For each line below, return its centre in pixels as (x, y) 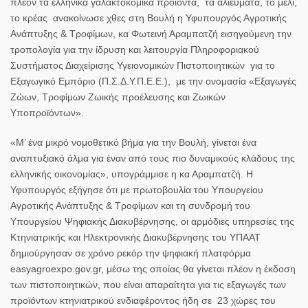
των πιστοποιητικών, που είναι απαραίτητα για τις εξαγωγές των (148, 284)
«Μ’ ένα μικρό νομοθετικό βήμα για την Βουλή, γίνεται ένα (133, 142)
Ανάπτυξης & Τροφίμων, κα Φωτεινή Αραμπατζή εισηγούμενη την (151, 33)
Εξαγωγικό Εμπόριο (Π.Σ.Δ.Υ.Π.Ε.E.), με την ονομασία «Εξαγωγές (153, 81)
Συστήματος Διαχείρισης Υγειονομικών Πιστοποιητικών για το (143, 65)
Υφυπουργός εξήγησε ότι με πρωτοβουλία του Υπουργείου (137, 189)
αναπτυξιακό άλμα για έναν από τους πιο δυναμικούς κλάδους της (153, 158)
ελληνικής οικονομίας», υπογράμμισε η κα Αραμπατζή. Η (132, 174)
